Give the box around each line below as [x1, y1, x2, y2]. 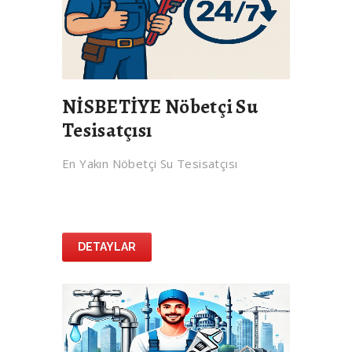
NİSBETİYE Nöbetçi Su [62, 93, 258, 121]
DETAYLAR [78, 240, 136, 254]
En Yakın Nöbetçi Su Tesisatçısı [62, 156, 238, 172]
